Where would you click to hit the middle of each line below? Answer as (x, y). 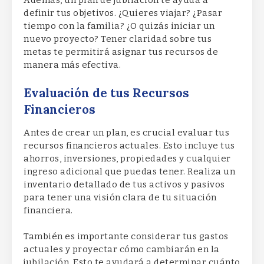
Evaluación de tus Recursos (106, 93)
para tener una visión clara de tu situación (120, 197)
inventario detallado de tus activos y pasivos (124, 184)
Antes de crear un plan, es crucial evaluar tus (126, 132)
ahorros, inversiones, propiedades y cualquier (127, 158)
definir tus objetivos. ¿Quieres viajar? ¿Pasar (123, 13)
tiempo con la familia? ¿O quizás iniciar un (119, 26)
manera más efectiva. (72, 65)
